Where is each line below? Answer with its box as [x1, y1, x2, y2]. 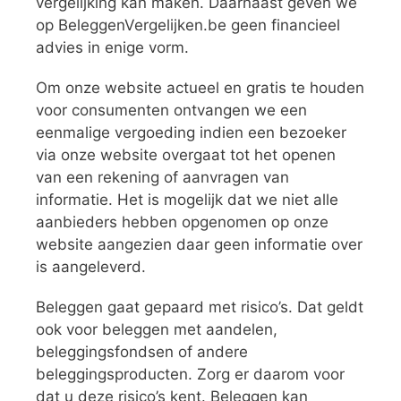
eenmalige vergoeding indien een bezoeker [36, 124, 346, 141]
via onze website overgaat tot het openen [36, 146, 336, 164]
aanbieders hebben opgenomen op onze [36, 213, 328, 231]
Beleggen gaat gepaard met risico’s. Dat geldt [36, 298, 363, 316]
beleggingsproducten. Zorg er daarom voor [36, 365, 345, 383]
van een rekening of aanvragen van [36, 168, 289, 186]
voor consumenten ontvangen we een [36, 101, 307, 119]
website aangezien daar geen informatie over [36, 235, 363, 253]
